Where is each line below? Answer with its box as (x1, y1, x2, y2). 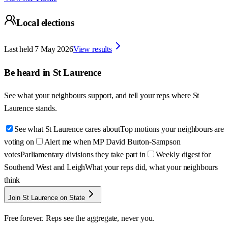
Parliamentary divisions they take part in (20, 150, 146, 159)
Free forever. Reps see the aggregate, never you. (4, 214, 155, 223)
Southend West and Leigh (4, 163, 85, 172)
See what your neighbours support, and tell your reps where (4, 91, 193, 100)
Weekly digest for (155, 150, 211, 159)
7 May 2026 (35, 45, 73, 53)
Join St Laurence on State (8, 194, 85, 202)
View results (73, 45, 112, 53)
